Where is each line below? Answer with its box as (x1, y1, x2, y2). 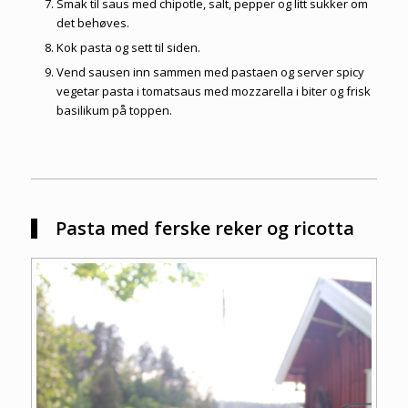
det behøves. (56, 14, 129, 31)
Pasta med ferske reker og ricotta (55, 215, 354, 240)
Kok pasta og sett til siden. (56, 38, 200, 56)
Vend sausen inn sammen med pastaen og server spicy (56, 63, 364, 80)
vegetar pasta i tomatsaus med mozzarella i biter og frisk (56, 82, 371, 99)
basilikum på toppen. (56, 101, 172, 118)
